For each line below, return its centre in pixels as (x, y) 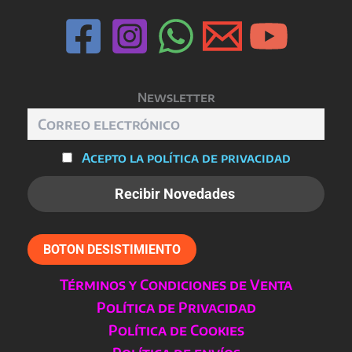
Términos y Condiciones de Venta (176, 284)
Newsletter (176, 97)
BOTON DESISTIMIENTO (112, 249)
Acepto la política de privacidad (186, 158)
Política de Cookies (176, 330)
